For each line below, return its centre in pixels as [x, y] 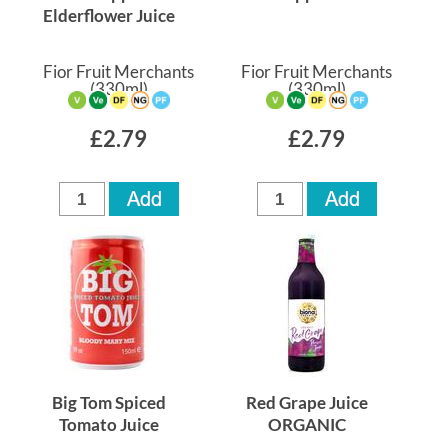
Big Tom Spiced [109, 403]
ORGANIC [307, 425]
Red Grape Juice [307, 403]
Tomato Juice [109, 425]
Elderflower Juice [109, 16]
